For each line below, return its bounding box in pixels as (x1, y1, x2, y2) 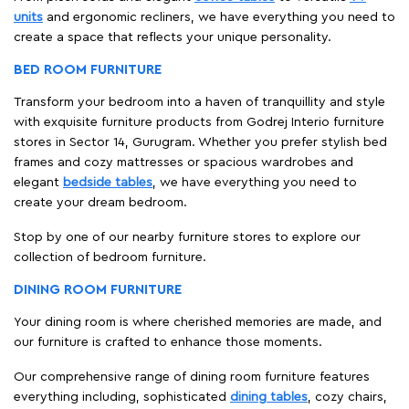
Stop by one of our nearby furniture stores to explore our (14, 230, 361, 244)
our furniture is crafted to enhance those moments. (14, 335, 322, 349)
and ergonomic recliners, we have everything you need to (43, 10, 395, 24)
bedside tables (63, 175, 152, 189)
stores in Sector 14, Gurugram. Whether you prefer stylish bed (14, 135, 387, 149)
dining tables (230, 390, 308, 404)
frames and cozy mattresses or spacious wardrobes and (14, 155, 353, 169)
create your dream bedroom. (14, 195, 187, 209)
